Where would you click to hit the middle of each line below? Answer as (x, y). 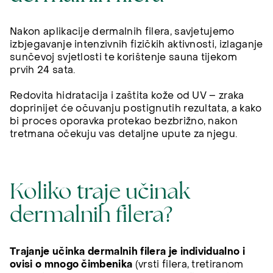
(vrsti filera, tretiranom (188, 265)
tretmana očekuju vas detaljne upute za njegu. (124, 134)
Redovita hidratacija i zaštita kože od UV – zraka (127, 96)
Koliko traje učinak (100, 191)
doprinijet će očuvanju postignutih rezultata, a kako (136, 109)
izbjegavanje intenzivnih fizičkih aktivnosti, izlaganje (136, 44)
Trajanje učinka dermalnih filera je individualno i (128, 252)
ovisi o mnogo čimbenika (71, 265)
